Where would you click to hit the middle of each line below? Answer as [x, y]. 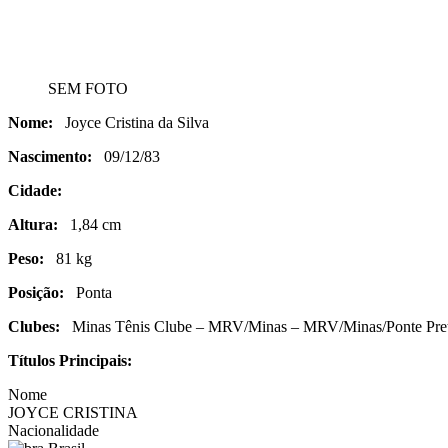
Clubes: [34, 326]
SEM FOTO [88, 88]
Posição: [36, 292]
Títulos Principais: [70, 360]
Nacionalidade [53, 430]
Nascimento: [50, 156]
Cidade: [35, 190]
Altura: [33, 224]
